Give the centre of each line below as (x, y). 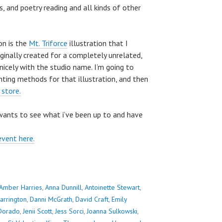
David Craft (92, 199)
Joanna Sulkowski (112, 211)
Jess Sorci (69, 211)
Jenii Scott (37, 211)
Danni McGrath (51, 199)
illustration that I (98, 43)
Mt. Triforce (48, 43)
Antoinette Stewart (112, 187)
